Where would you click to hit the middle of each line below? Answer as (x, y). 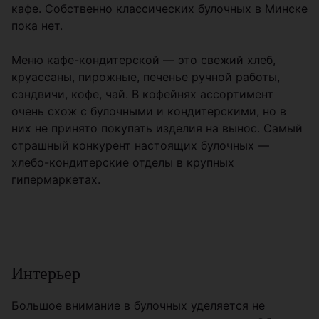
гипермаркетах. (56, 179)
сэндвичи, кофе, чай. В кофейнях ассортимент (142, 94)
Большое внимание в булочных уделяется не (138, 305)
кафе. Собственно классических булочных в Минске (159, 9)
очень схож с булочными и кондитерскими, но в (149, 111)
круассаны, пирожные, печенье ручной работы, (146, 77)
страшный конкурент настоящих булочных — (140, 145)
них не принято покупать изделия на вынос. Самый (157, 128)
